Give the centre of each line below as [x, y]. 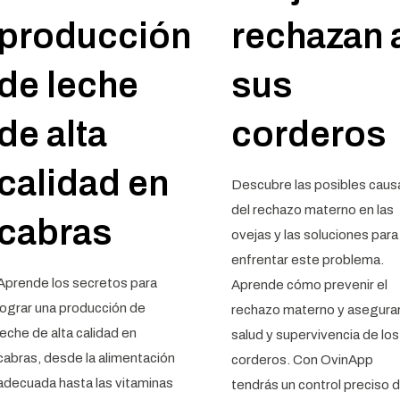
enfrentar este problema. [307, 260]
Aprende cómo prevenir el [309, 285]
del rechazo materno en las [312, 210]
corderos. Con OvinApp [302, 360]
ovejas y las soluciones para [314, 235]
